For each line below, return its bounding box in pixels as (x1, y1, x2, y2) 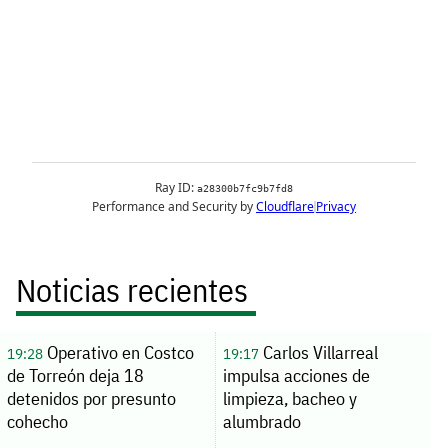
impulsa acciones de (222, 363, 370, 387)
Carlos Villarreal (258, 340, 378, 364)
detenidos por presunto (6, 386, 176, 410)
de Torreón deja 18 (6, 363, 144, 387)
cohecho (6, 409, 68, 433)
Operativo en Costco (42, 340, 194, 364)
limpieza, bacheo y (222, 386, 357, 410)
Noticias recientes (16, 268, 248, 311)
